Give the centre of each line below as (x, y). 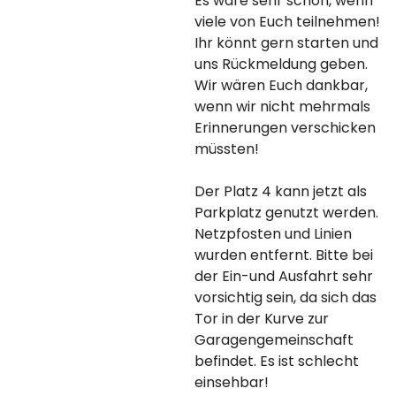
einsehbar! (231, 382)
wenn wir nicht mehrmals (282, 107)
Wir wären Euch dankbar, (281, 85)
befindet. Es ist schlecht (276, 361)
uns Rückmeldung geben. (281, 64)
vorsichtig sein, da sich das (285, 297)
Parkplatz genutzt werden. (286, 213)
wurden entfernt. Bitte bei (283, 255)
